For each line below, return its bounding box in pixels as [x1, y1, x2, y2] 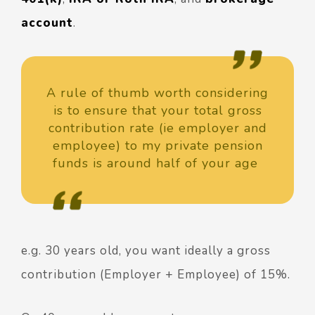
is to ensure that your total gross [53, 102, 262, 120]
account [21, 15, 73, 32]
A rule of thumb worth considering [46, 84, 269, 102]
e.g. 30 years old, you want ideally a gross [21, 243, 271, 259]
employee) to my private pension [52, 137, 263, 155]
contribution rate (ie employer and [48, 120, 267, 137]
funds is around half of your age [53, 155, 262, 172]
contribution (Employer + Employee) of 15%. [21, 266, 290, 283]
